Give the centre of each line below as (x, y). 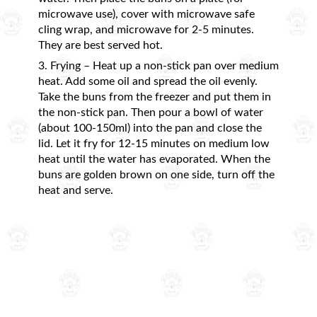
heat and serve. (76, 190)
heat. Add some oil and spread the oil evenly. (148, 81)
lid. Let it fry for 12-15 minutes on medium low (154, 143)
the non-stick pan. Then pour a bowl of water (151, 112)
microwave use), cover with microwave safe (146, 14)
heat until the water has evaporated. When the (154, 159)
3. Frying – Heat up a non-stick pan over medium (158, 65)
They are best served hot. (100, 45)
